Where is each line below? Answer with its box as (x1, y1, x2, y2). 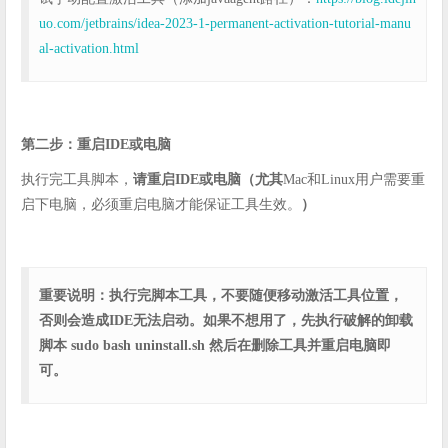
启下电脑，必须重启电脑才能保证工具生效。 (21, 197, 301, 213)
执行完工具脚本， (21, 172, 133, 188)
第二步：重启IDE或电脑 (21, 137, 171, 153)
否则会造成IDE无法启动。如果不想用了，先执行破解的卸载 (39, 313, 413, 329)
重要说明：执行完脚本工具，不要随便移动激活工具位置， (39, 288, 403, 304)
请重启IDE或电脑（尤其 (133, 172, 283, 188)
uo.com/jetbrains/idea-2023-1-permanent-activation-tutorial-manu (39, 16, 411, 32)
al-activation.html (39, 41, 139, 57)
